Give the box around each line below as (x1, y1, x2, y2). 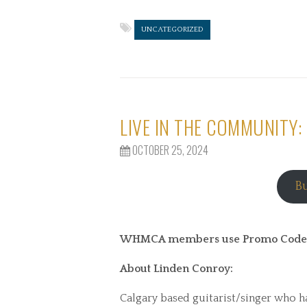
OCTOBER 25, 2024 (130, 142, 208, 158)
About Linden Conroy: (120, 262, 236, 275)
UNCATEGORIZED (141, 25, 204, 34)
